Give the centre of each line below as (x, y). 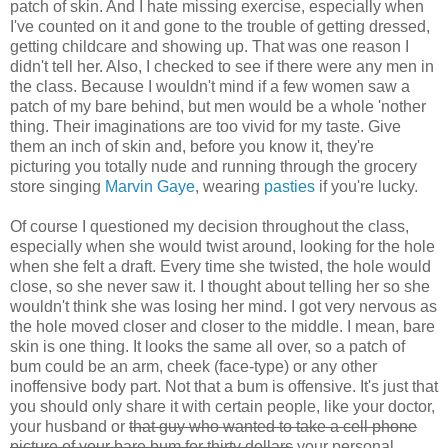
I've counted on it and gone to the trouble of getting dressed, (220, 26)
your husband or (69, 426)
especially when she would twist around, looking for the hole (222, 246)
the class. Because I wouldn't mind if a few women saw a (210, 86)
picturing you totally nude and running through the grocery (213, 166)
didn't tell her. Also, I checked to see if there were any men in (222, 66)
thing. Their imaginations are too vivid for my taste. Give (205, 126)
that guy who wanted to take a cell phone (273, 426)
